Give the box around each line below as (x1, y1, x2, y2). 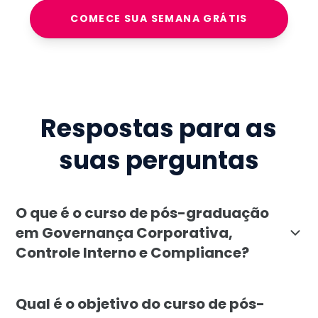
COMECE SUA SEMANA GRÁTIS (70, 11, 248, 26)
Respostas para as (40, 111, 278, 146)
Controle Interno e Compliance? (16, 242, 250, 263)
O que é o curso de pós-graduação (16, 202, 270, 223)
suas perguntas (58, 143, 259, 178)
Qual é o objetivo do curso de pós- (16, 293, 265, 314)
